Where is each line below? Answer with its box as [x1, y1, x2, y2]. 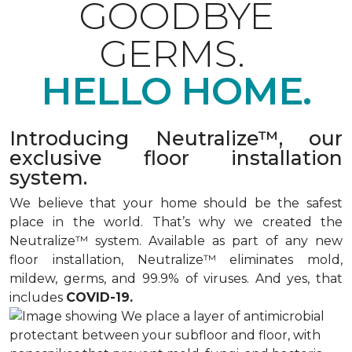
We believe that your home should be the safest [9, 196, 343, 211]
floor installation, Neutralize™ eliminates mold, [9, 252, 343, 267]
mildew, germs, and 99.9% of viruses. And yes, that [9, 271, 343, 286]
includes [9, 290, 66, 305]
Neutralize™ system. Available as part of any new [9, 233, 343, 248]
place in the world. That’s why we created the [9, 214, 343, 229]
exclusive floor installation [9, 146, 343, 170]
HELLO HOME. [40, 68, 312, 114]
